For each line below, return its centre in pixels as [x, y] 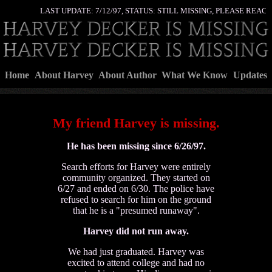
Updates [250, 75]
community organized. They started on [136, 177]
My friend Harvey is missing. [136, 123]
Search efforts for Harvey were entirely [136, 166]
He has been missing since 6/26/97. [136, 146]
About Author [127, 75]
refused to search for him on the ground [136, 199]
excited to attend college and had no [136, 262]
